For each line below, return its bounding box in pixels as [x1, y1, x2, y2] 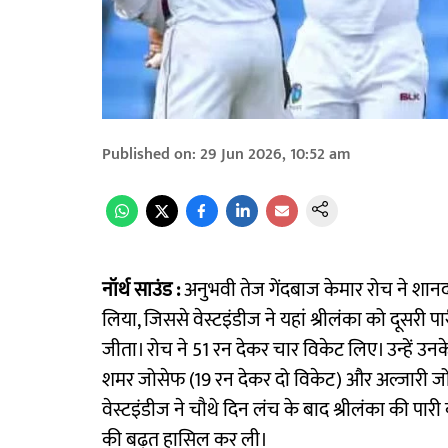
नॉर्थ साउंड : [102, 273, 184, 308]
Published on [102, 141, 192, 169]
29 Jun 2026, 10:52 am [200, 141, 351, 169]
